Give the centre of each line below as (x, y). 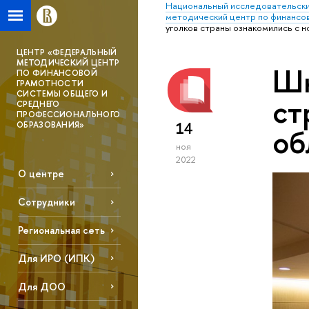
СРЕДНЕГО (38, 104)
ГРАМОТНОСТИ (50, 83)
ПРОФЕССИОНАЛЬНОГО (69, 114)
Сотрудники (46, 202)
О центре (41, 174)
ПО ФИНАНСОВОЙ (57, 73)
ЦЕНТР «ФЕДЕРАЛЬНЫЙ (67, 52)
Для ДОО (41, 286)
